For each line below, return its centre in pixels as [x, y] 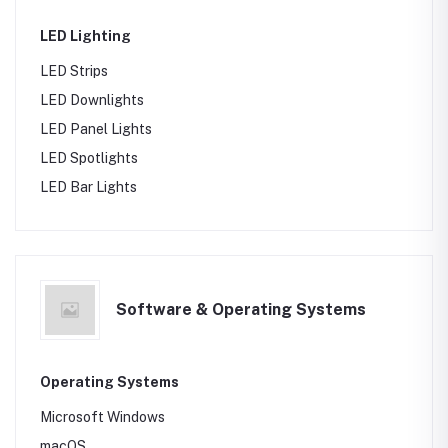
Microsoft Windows [102, 417]
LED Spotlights [89, 158]
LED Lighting [85, 36]
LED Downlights [92, 100]
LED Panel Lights [96, 129]
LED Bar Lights [88, 187]
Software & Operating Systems [241, 309]
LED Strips [74, 71]
